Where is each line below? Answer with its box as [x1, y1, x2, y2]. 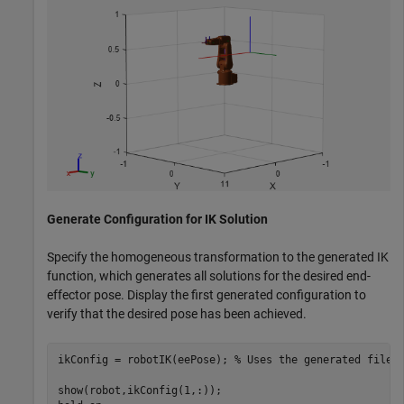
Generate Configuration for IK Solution [47, 211, 268, 226]
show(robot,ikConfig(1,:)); [57, 384, 222, 398]
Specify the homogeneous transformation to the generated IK [47, 249, 389, 264]
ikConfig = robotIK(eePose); [57, 353, 234, 367]
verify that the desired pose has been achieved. [47, 306, 307, 321]
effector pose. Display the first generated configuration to [47, 287, 366, 302]
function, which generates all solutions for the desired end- [47, 268, 371, 283]
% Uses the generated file [234, 353, 392, 367]
